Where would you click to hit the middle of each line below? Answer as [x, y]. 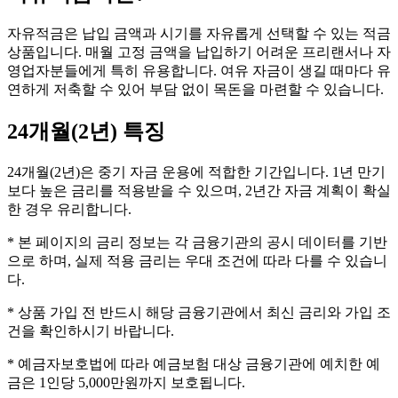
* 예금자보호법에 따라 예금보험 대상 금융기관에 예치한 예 [194, 364]
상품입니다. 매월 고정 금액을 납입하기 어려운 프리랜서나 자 [199, 52]
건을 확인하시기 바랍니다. [91, 331]
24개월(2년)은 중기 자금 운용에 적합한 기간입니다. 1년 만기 [196, 172]
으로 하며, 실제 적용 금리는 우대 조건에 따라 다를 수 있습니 [197, 261]
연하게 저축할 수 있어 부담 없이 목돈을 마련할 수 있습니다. [195, 90]
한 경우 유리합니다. [69, 210]
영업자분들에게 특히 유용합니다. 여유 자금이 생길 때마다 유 [199, 71]
